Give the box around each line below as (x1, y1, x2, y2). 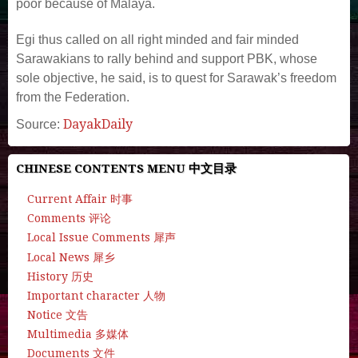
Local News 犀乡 (27, 250, 115, 264)
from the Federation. (16, 89, 129, 104)
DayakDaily (63, 116, 133, 132)
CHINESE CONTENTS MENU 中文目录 (16, 161, 237, 176)
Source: (16, 117, 63, 131)
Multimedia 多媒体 (27, 328, 129, 341)
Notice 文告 (27, 308, 88, 322)
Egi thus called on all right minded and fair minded (16, 32, 299, 46)
